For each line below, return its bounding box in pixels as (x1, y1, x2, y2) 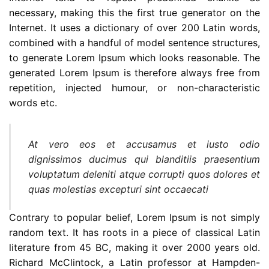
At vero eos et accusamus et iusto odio (28, 138, 260, 151)
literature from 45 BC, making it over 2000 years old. (9, 241, 260, 253)
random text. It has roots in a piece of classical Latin (9, 226, 260, 238)
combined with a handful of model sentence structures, (9, 36, 260, 49)
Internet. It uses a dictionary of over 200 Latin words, (9, 21, 260, 34)
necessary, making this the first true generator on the (9, 6, 260, 19)
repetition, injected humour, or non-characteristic (9, 81, 260, 94)
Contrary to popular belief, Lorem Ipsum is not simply (9, 211, 260, 223)
